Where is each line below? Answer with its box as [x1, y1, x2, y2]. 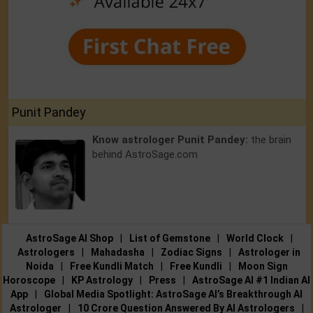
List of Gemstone [129, 233, 210, 245]
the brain [251, 133, 291, 147]
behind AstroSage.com [92, 148, 198, 161]
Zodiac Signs [161, 247, 222, 259]
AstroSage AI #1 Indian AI [192, 275, 310, 286]
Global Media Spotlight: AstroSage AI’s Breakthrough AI [44, 289, 303, 300]
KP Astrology [71, 275, 133, 286]
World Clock [226, 233, 284, 245]
